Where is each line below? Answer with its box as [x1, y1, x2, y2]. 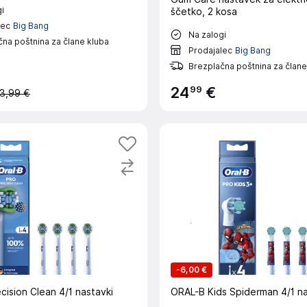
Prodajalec [188, 45, 232, 56]
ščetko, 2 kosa [171, 6, 237, 17]
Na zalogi [188, 29, 226, 40]
